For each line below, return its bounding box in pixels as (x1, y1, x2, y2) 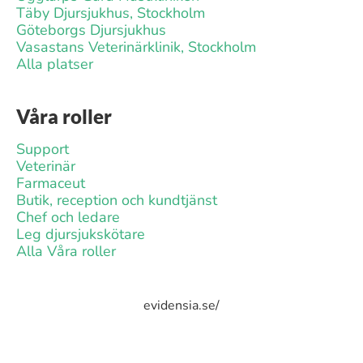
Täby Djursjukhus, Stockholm (16, 3, 205, 23)
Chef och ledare (16, 207, 120, 227)
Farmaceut (16, 173, 85, 193)
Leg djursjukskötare (16, 224, 145, 244)
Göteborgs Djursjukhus (16, 20, 166, 40)
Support (16, 139, 69, 159)
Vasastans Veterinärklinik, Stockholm (16, 37, 256, 57)
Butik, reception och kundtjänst (16, 190, 217, 210)
